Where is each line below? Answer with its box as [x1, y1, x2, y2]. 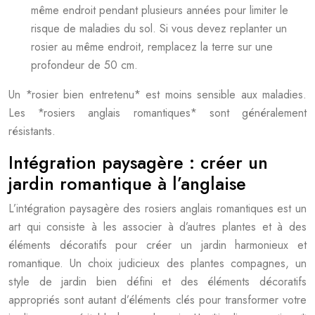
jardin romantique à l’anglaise [8, 171, 246, 196]
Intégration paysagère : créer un [8, 150, 268, 175]
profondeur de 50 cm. [31, 57, 138, 73]
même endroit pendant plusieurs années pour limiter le [31, 2, 288, 18]
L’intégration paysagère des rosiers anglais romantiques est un [8, 200, 307, 217]
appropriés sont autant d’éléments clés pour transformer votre [8, 292, 307, 308]
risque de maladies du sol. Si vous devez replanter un [31, 20, 287, 37]
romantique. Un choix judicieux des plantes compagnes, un [8, 255, 307, 271]
